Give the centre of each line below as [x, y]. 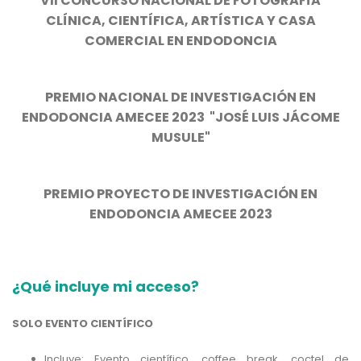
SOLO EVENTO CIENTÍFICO [84, 324]
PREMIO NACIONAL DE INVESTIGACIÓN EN [180, 98]
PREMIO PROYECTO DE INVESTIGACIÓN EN [180, 194]
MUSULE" [180, 138]
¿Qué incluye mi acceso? [106, 287]
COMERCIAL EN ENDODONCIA [180, 41]
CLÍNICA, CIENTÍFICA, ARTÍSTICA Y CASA [180, 21]
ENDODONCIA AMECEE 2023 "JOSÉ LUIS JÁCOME [180, 118]
